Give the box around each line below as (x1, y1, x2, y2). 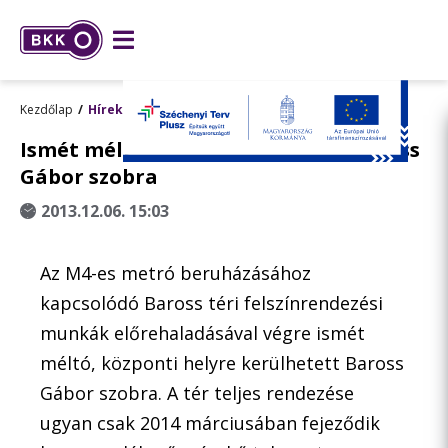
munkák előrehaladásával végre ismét (40, 321, 365, 345)
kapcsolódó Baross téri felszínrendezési (40, 291, 383, 315)
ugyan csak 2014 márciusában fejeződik (40, 411, 380, 435)
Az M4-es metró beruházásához (40, 261, 311, 285)
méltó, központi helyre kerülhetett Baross (40, 351, 404, 375)
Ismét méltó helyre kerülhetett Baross (20, 136, 420, 163)
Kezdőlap (20, 101, 73, 118)
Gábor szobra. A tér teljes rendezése (40, 381, 354, 405)
